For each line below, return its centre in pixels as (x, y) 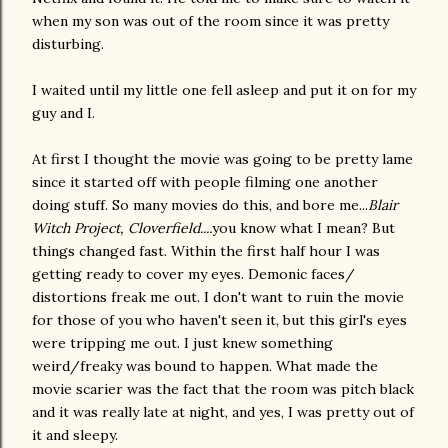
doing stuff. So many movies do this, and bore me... (200, 205)
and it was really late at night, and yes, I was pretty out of (223, 412)
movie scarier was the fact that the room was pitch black (223, 389)
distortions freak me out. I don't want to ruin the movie (218, 297)
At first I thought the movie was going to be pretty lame (222, 159)
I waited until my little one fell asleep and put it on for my (224, 90)
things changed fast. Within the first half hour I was (206, 251)
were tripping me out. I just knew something (182, 343)
